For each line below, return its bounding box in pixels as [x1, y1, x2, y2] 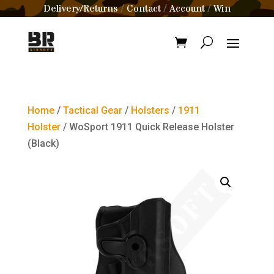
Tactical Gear [62, 105, 122, 116]
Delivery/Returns [43, 2, 118, 15]
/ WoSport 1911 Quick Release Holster [60, 121, 234, 133]
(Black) [27, 138, 59, 149]
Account [169, 2, 205, 15]
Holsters [130, 105, 169, 116]
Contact [127, 2, 161, 15]
